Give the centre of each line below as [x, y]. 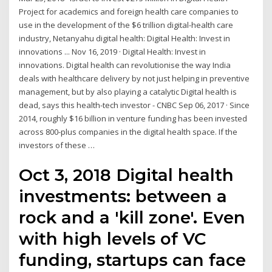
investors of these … [57, 145]
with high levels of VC [113, 238]
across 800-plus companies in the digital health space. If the [128, 132]
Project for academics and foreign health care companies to [129, 12]
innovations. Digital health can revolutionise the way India [125, 65]
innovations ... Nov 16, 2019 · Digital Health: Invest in [113, 52]
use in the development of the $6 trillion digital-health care [126, 25]
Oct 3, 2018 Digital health [127, 175]
